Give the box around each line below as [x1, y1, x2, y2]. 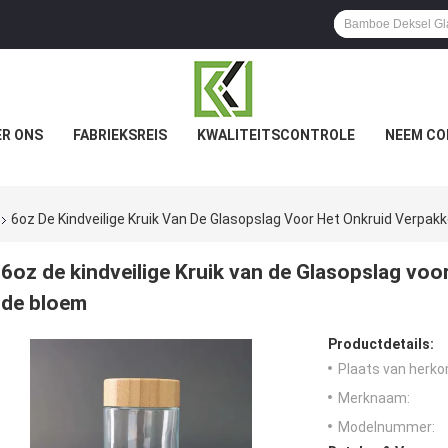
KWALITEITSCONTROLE [196, 127, 355, 143]
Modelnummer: [338, 419, 435, 436]
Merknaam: [338, 390, 410, 407]
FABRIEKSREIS [72, 127, 167, 143]
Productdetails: [328, 336, 434, 353]
